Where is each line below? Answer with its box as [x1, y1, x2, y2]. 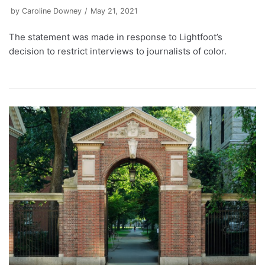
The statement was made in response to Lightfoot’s [9, 31, 222, 43]
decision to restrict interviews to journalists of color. [9, 46, 227, 57]
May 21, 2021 [91, 7, 138, 16]
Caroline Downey [22, 7, 82, 16]
